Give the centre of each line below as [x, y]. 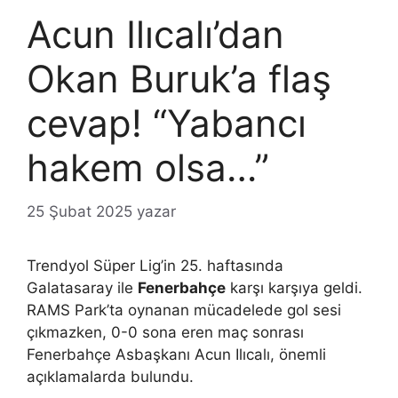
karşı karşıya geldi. [294, 287]
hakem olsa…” [148, 168]
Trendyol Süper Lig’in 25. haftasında [155, 265]
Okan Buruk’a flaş [179, 79]
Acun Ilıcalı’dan [155, 35]
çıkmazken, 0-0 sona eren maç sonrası [165, 332]
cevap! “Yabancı [167, 123]
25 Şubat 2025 [80, 211]
